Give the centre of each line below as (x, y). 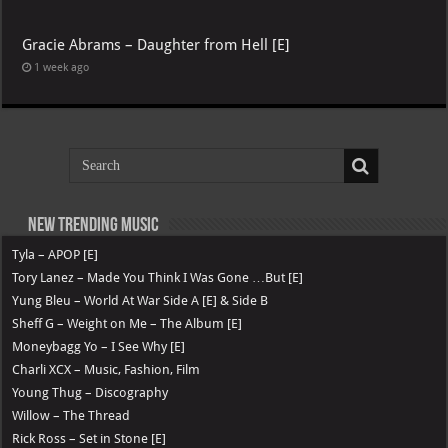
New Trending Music (92, 225)
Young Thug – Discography (90, 392)
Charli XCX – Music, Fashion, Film (106, 369)
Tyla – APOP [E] (55, 254)
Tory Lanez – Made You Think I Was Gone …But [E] (158, 277)
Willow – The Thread (71, 415)
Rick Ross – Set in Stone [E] (89, 438)
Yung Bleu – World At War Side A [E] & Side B (140, 300)
